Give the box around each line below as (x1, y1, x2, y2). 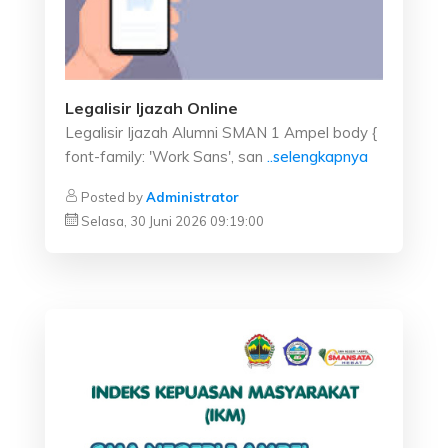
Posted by (78, 189, 146, 205)
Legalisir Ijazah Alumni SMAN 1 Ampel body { (65, 123, 377, 142)
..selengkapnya (267, 147, 368, 166)
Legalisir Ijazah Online (65, 98, 238, 118)
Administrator (146, 189, 239, 205)
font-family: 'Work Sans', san (65, 147, 263, 166)
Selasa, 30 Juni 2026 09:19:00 (81, 213, 264, 229)
